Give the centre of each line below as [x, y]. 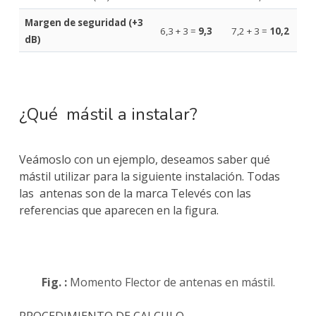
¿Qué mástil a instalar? [108, 115]
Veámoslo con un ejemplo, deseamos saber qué [144, 160]
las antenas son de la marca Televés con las [135, 194]
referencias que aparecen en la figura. [119, 211]
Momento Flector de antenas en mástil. [171, 282]
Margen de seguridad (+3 [84, 23]
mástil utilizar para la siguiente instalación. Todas [149, 177]
